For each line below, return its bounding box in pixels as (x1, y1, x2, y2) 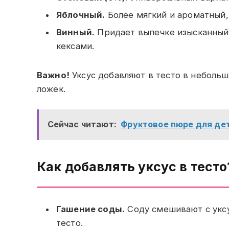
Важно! (37, 70, 70, 81)
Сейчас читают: (47, 119, 117, 130)
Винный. (56, 27, 95, 38)
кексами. (56, 41, 95, 52)
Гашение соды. (56, 204, 125, 215)
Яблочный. (56, 9, 105, 20)
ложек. (37, 84, 65, 95)
